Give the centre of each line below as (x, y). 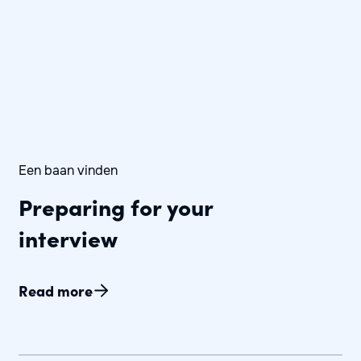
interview (68, 237)
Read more (55, 290)
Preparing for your (115, 206)
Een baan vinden (68, 170)
